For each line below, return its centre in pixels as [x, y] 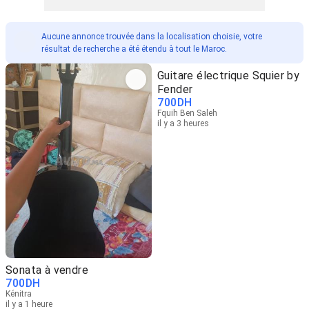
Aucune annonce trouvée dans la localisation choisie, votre [152, 37]
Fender [175, 89]
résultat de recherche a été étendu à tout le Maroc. [134, 49]
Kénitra [19, 293]
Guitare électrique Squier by [229, 76]
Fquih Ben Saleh [187, 113]
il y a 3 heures [183, 123]
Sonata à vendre [47, 270]
